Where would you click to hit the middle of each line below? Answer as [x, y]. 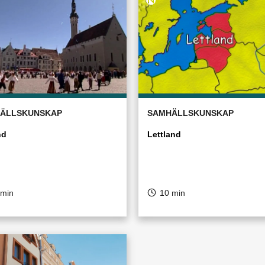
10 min [172, 193]
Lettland [164, 134]
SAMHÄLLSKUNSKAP [190, 113]
